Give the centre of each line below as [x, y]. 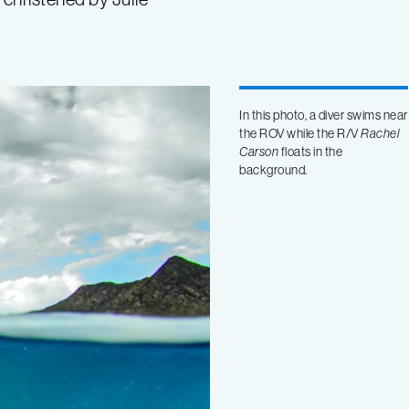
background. [273, 169]
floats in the [311, 151]
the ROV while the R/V [300, 133]
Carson [259, 151]
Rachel [380, 133]
